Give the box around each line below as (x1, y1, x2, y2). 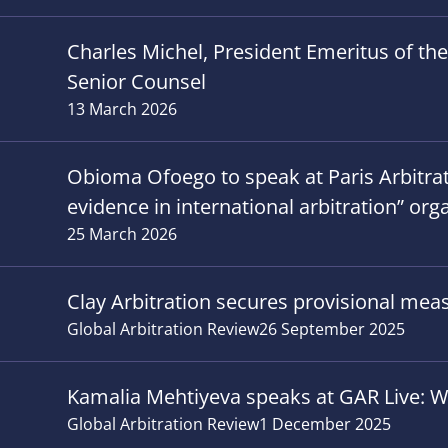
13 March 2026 (67, 98, 178, 120)
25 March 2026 (67, 223, 178, 245)
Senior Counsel (67, 68, 207, 95)
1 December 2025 (259, 413, 392, 435)
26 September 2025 (259, 318, 406, 340)
